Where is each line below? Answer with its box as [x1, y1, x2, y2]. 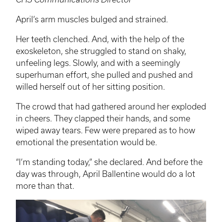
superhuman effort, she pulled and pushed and [16, 70, 193, 79]
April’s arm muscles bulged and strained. [16, 14, 168, 24]
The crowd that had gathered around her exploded [16, 102, 206, 111]
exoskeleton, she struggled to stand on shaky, [16, 46, 186, 55]
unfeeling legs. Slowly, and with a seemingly [16, 58, 180, 67]
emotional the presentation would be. [16, 137, 157, 147]
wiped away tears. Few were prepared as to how [16, 125, 195, 135]
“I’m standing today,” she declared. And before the [16, 157, 203, 166]
